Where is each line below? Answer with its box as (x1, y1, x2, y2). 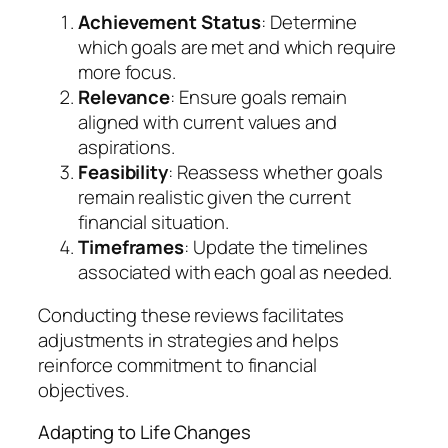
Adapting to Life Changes (38, 418, 251, 445)
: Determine (261, 8, 358, 35)
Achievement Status (78, 8, 262, 35)
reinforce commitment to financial (38, 352, 317, 379)
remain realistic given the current (78, 183, 351, 210)
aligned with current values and (78, 108, 337, 135)
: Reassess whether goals (167, 158, 383, 185)
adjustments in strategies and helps (38, 327, 339, 354)
